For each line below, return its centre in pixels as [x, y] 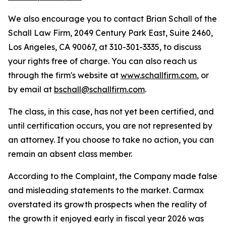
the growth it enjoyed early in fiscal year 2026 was [106, 218]
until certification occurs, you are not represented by [110, 126]
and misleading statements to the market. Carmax [106, 190]
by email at [31, 89]
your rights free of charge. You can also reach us [102, 61]
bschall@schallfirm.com [99, 89]
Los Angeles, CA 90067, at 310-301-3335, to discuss [105, 47]
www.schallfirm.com [159, 75]
